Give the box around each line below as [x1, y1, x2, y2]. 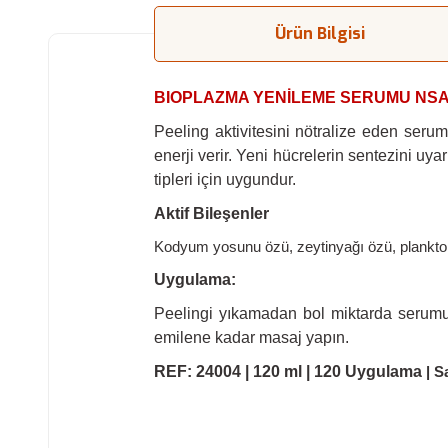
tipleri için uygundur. [154, 171, 296, 188]
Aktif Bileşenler [154, 205, 269, 222]
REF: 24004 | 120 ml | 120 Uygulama [154, 363, 426, 380]
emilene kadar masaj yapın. [154, 329, 349, 346]
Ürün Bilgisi [275, 23, 365, 44]
